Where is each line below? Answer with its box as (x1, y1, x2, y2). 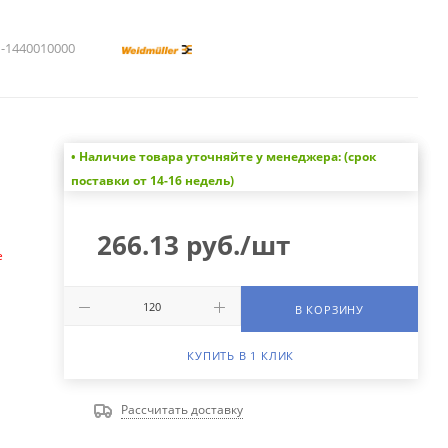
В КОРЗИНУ (294, 302, 364, 318)
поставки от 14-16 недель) (70, 172, 234, 190)
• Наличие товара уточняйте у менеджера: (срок (70, 148, 376, 166)
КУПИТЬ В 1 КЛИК (187, 348, 295, 364)
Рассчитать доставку (120, 401, 243, 419)
